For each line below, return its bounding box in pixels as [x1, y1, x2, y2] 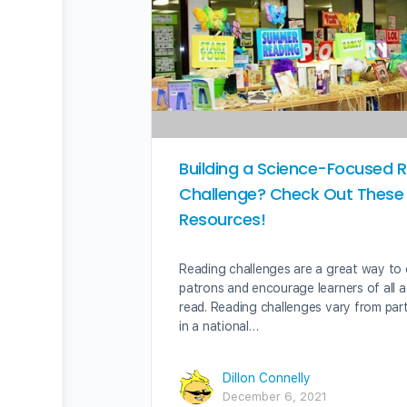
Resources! [179, 207, 266, 231]
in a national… [179, 318, 259, 333]
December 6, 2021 [223, 389, 327, 403]
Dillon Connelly [223, 370, 311, 385]
